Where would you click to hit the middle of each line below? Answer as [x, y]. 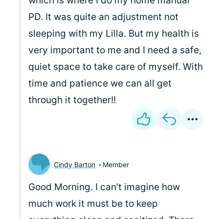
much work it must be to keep [93, 204]
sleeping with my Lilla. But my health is [114, 33]
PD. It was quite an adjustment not [103, 17]
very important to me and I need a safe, [115, 50]
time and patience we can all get [100, 83]
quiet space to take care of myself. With [116, 67]
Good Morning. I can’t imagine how [104, 187]
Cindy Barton [75, 164]
